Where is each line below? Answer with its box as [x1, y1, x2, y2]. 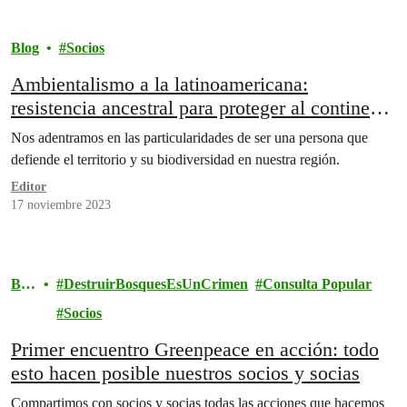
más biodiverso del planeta [11, 120, 227, 143]
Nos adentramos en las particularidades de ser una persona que [11, 130, 368, 145]
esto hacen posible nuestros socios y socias [11, 362, 360, 384]
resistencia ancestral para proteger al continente [11, 96, 394, 119]
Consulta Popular [263, 276, 372, 292]
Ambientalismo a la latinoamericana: [11, 73, 308, 95]
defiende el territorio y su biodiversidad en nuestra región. [11, 152, 340, 167]
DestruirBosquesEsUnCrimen [64, 276, 249, 292]
